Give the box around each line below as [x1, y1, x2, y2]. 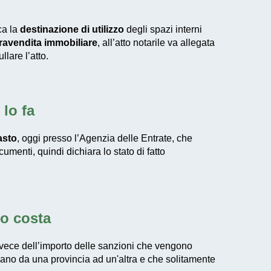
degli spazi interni [124, 24, 202, 34]
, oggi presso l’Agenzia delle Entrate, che [17, 133, 192, 143]
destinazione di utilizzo [20, 24, 124, 34]
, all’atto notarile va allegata [97, 38, 215, 48]
